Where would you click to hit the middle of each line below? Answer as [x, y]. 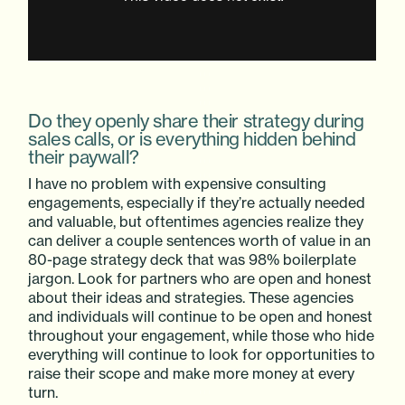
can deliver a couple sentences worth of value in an [200, 240]
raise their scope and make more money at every [192, 373]
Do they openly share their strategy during [196, 121]
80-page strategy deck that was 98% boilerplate [193, 259]
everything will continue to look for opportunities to [202, 354]
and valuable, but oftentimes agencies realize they [196, 221]
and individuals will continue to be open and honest [201, 316]
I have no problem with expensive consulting [178, 183]
